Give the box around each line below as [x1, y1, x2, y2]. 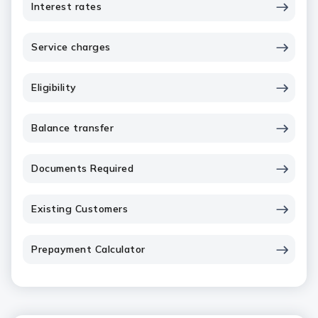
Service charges [31, 40, 111, 53]
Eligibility [31, 81, 79, 94]
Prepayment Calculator [31, 243, 146, 256]
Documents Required [31, 162, 137, 175]
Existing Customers [31, 202, 128, 215]
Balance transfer [31, 121, 117, 134]
